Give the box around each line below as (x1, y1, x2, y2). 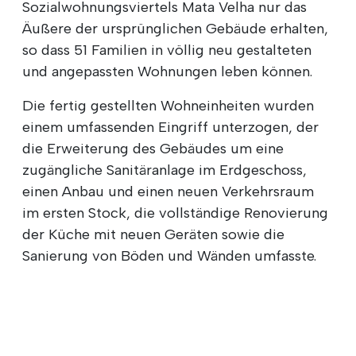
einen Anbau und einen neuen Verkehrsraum (22, 182, 314, 200)
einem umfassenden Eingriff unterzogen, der (22, 118, 319, 136)
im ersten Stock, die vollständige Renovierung (22, 203, 328, 222)
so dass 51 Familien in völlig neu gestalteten (22, 41, 311, 59)
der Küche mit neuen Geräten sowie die (22, 225, 284, 243)
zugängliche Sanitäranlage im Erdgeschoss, (22, 161, 307, 179)
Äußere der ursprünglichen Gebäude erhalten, (22, 19, 328, 37)
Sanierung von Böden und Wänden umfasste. (22, 246, 316, 265)
